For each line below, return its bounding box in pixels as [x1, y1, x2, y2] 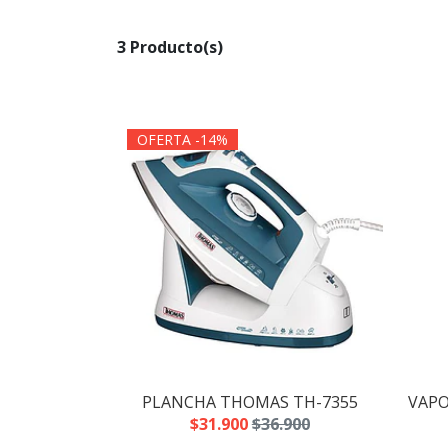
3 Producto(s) [117, 36, 223, 59]
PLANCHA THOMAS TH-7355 [141, 390, 358, 413]
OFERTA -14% [137, 130, 228, 150]
